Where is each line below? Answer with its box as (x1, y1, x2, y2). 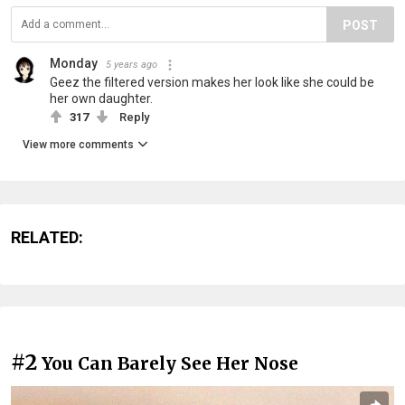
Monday (50, 56, 98, 71)
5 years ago (106, 59, 157, 71)
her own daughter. (50, 91, 153, 107)
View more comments (23, 138, 134, 152)
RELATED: (11, 228, 83, 248)
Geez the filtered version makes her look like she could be (50, 75, 374, 90)
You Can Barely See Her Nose (42, 353, 298, 375)
